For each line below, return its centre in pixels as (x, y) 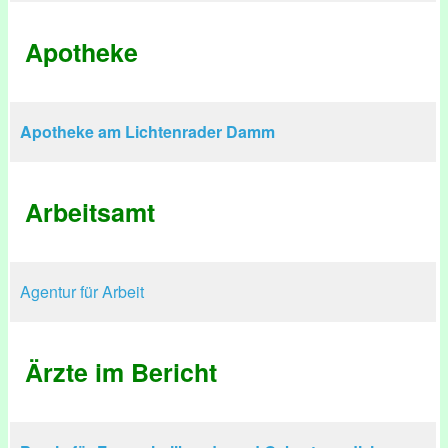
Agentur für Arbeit (82, 291)
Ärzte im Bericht (121, 372)
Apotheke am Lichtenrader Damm (147, 131)
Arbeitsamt (90, 212)
